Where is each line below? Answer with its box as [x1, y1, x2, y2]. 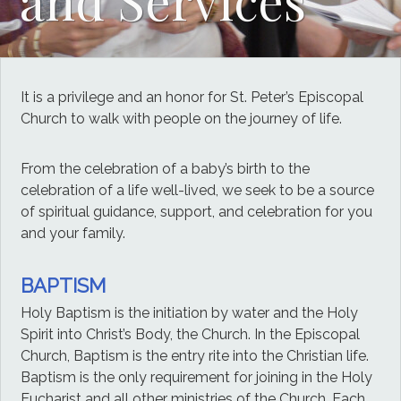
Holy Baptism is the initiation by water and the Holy [21, 304, 359, 322]
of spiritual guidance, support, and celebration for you [21, 202, 373, 220]
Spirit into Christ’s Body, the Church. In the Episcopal [21, 326, 361, 344]
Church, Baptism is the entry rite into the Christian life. [21, 347, 370, 365]
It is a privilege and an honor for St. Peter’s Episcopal [21, 88, 364, 106]
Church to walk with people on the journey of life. [21, 109, 343, 127]
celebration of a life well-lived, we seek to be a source [21, 181, 375, 199]
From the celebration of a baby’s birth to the [21, 159, 311, 177]
